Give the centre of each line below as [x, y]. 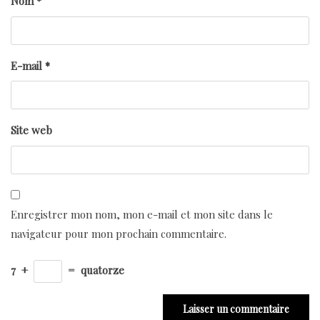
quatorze [102, 270]
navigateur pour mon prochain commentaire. [119, 233]
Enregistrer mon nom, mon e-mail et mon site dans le [142, 214]
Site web [31, 130]
